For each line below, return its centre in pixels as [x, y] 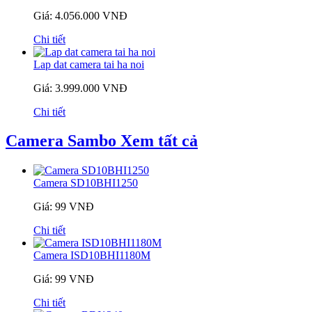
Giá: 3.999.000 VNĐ [80, 88]
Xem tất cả [159, 141]
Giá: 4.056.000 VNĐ [80, 15]
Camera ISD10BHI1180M [92, 256]
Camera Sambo [63, 141]
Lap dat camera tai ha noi [89, 64]
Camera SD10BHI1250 [86, 183]
